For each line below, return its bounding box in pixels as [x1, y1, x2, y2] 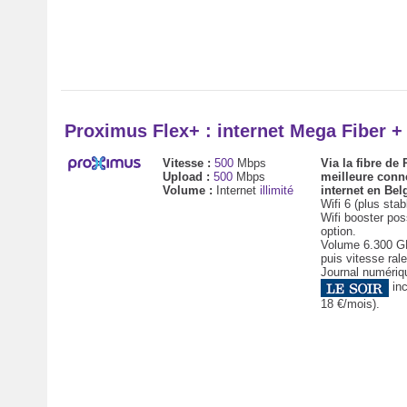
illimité [259, 184, 293, 197]
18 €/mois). [320, 297, 380, 311]
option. [320, 224, 356, 238]
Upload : [162, 170, 213, 184]
